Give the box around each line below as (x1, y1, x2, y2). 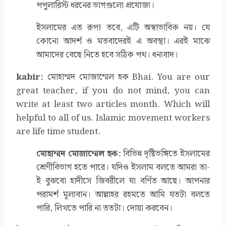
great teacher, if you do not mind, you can (16, 84, 210, 98)
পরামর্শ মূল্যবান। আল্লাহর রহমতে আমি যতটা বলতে (36, 188, 210, 202)
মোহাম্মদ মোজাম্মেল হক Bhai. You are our (43, 70, 210, 85)
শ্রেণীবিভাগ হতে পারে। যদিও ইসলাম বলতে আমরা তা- (36, 160, 210, 175)
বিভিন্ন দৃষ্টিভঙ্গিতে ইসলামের (121, 147, 210, 161)
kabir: (16, 70, 43, 85)
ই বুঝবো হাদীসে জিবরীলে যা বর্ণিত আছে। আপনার (36, 174, 210, 189)
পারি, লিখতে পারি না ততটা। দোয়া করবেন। (36, 201, 173, 216)
